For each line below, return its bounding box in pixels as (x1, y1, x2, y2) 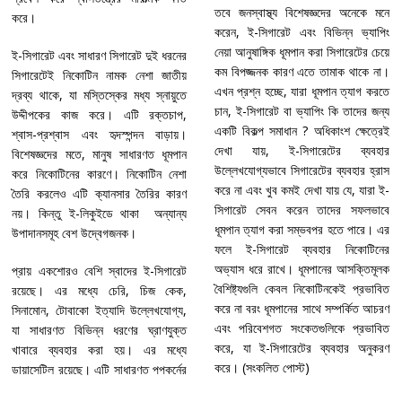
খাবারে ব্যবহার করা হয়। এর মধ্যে (12, 340, 188, 358)
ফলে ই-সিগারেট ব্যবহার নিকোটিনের (214, 240, 389, 258)
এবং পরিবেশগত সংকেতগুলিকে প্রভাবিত (214, 319, 389, 336)
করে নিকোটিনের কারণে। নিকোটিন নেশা (12, 164, 188, 182)
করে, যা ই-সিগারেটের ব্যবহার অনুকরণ (214, 338, 389, 356)
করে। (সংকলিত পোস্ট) (214, 358, 310, 376)
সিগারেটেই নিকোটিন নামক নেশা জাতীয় (12, 66, 188, 83)
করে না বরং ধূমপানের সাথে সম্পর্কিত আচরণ (214, 299, 389, 317)
